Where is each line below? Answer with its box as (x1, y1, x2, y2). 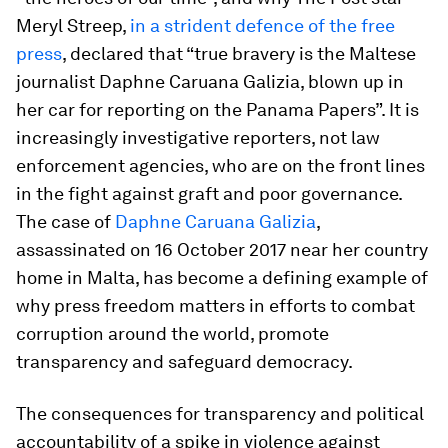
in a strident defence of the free (130, 15, 395, 37)
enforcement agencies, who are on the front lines (16, 155, 425, 177)
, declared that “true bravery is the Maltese (62, 43, 416, 65)
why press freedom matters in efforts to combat (16, 295, 415, 317)
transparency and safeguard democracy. (16, 351, 353, 373)
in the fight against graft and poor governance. (16, 183, 402, 205)
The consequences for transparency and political (16, 403, 424, 425)
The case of (16, 211, 115, 233)
